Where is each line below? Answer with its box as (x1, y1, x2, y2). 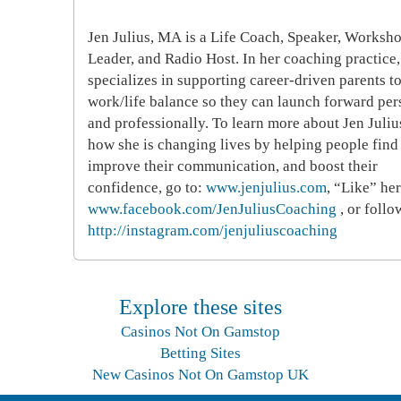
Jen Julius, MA (88, 29, 182, 46)
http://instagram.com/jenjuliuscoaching (88, 222, 337, 239)
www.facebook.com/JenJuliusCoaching (88, 200, 340, 218)
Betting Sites (160, 345, 241, 362)
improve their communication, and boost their (88, 158, 378, 175)
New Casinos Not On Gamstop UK (92, 366, 309, 383)
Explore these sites (119, 295, 282, 319)
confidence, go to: (88, 179, 206, 196)
